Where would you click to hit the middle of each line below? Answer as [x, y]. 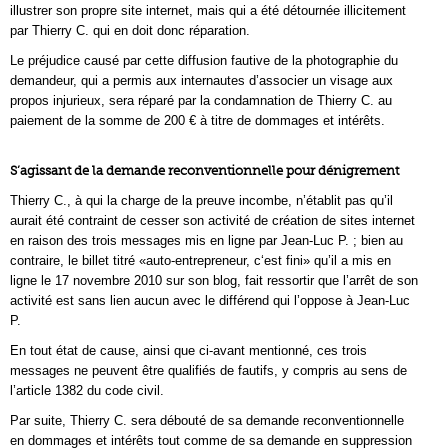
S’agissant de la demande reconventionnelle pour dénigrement [204, 170]
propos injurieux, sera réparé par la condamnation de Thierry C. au [201, 100]
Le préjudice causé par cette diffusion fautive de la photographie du [204, 60]
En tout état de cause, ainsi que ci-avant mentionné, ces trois [188, 350]
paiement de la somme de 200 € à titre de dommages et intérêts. [197, 120]
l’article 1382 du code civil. [87, 390]
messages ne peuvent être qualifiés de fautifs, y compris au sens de [208, 370]
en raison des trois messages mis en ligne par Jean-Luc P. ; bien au [206, 240]
